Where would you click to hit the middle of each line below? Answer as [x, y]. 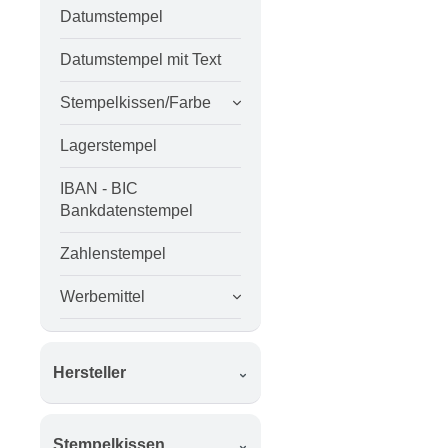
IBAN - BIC [99, 188]
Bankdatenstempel [126, 210]
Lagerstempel [108, 145]
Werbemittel [102, 296]
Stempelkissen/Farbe [135, 102]
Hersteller [89, 372]
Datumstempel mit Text [140, 59]
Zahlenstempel [113, 253]
